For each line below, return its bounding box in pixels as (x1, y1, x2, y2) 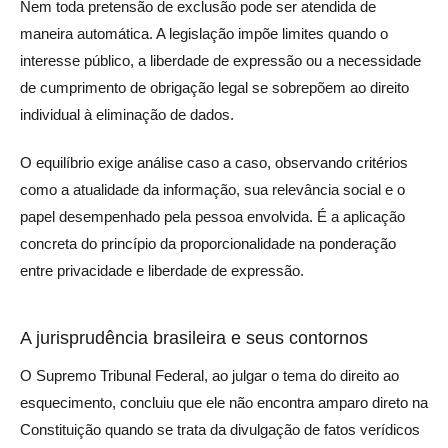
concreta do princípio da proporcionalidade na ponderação (20, 234, 396, 252)
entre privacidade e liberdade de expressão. (20, 261, 304, 279)
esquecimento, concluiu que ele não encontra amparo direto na (20, 393, 428, 411)
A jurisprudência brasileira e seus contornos (20, 328, 368, 348)
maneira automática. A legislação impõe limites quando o (20, 24, 388, 42)
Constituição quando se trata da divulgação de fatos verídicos (20, 420, 420, 438)
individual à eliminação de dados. (20, 105, 234, 123)
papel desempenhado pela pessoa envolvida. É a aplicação (20, 207, 405, 225)
